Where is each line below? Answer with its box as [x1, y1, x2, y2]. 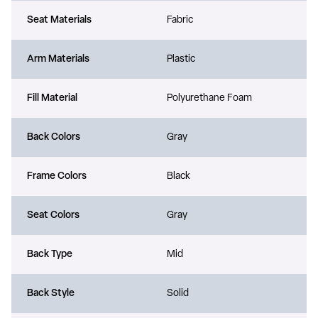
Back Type [27, 248, 72, 260]
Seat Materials [27, 14, 92, 26]
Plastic [167, 53, 195, 65]
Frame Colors [27, 170, 87, 182]
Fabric [167, 14, 193, 26]
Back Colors [27, 131, 80, 143]
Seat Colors [27, 209, 79, 221]
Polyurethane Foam [167, 92, 252, 104]
